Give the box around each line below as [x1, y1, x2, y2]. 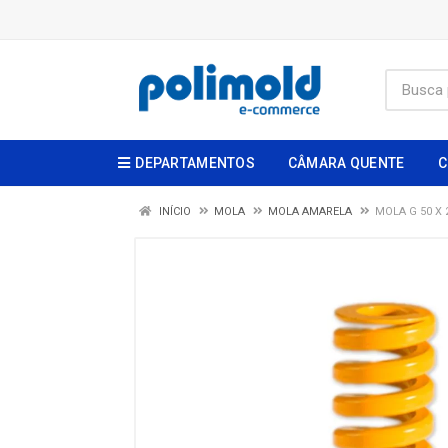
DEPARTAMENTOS [135, 155, 255, 171]
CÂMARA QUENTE [287, 155, 405, 171]
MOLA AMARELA [268, 205, 352, 218]
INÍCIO [156, 205, 191, 218]
